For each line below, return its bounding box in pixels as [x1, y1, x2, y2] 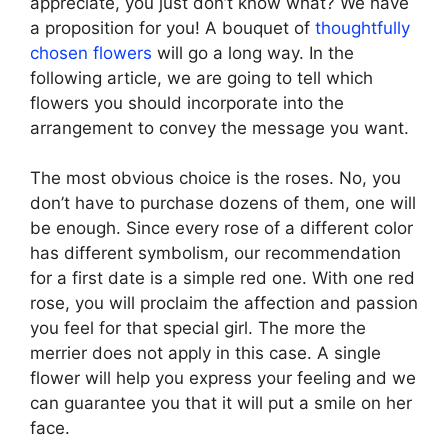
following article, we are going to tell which [30, 67, 373, 88]
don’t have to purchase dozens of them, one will [30, 193, 416, 214]
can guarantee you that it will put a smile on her [30, 393, 412, 414]
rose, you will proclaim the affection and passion [30, 293, 418, 314]
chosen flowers [30, 42, 152, 63]
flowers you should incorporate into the [30, 92, 344, 113]
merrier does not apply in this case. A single [30, 343, 381, 364]
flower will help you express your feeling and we [30, 368, 416, 389]
